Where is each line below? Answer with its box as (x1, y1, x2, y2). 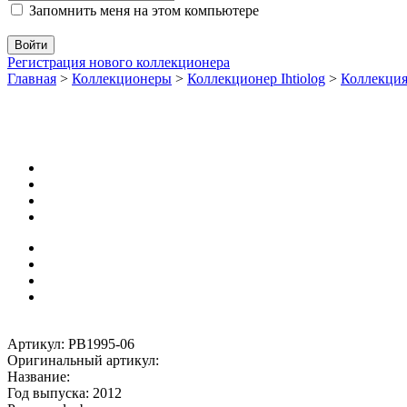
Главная (7, 70, 56, 86)
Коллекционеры (72, 70, 172, 86)
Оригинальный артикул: (7, 352, 159, 368)
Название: (7, 368, 70, 384)
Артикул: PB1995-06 (7, 335, 134, 352)
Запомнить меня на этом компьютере (25, 2, 259, 18)
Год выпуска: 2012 (7, 384, 122, 401)
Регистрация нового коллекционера (7, 54, 230, 70)
